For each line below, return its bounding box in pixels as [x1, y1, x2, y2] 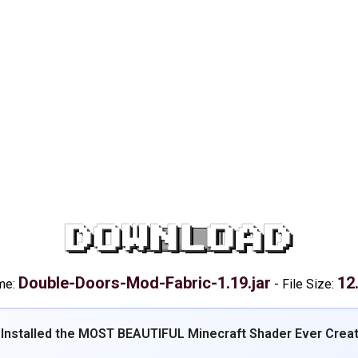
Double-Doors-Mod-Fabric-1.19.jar [18, 273, 271, 292]
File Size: [281, 276, 337, 292]
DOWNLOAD [66, 225, 292, 254]
